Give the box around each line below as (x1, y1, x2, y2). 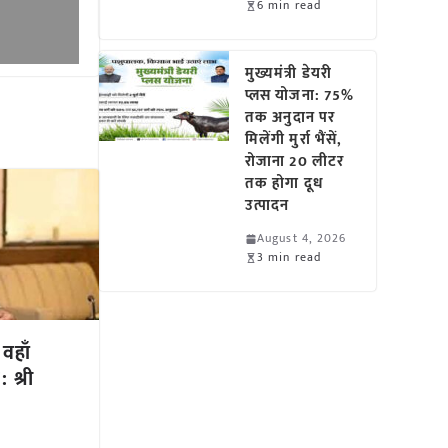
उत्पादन (245, 193, 290, 218)
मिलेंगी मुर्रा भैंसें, (245, 127, 343, 152)
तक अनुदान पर (245, 105, 336, 130)
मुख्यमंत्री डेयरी (245, 61, 332, 86)
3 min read (257, 247, 322, 267)
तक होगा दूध (245, 171, 324, 196)
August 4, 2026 (257, 228, 347, 248)
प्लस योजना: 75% (245, 83, 355, 108)
